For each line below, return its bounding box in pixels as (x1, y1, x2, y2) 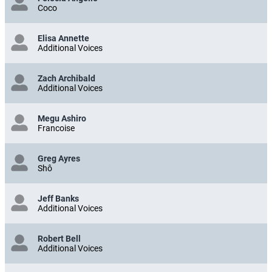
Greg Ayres (38, 153, 80, 163)
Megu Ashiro (38, 113, 86, 123)
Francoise (38, 123, 75, 133)
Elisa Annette (38, 33, 89, 43)
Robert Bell (38, 233, 81, 243)
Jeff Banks (38, 193, 79, 203)
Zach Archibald (38, 73, 95, 83)
